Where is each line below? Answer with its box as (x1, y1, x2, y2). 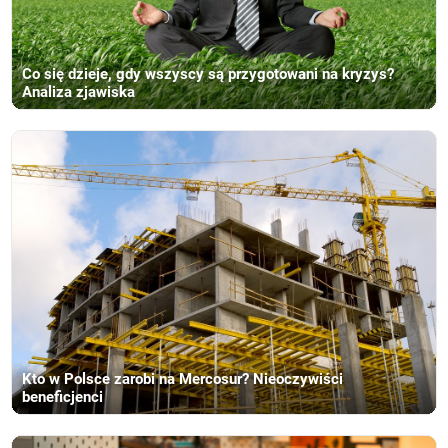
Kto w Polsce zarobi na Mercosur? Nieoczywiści (22, 369, 344, 388)
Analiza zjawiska (22, 83, 136, 102)
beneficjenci (22, 387, 104, 406)
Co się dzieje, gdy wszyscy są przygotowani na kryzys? (22, 65, 395, 84)
